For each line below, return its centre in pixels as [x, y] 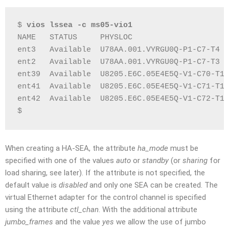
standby [155, 160]
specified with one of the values [61, 160]
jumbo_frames [29, 222]
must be [183, 148]
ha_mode [153, 148]
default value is [32, 185]
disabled [73, 185]
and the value [78, 222]
